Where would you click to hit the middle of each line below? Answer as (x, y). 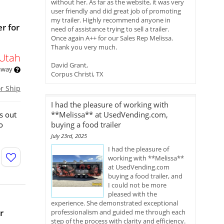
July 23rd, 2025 (69, 136)
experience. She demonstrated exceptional (114, 203)
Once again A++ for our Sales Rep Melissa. (112, 38)
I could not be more (137, 185)
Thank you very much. (84, 47)
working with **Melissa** (146, 158)
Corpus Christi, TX (77, 74)
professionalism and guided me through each (118, 212)
